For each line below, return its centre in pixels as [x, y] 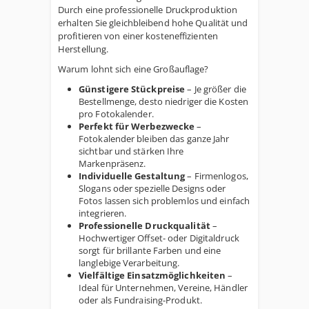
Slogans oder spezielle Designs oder [152, 188]
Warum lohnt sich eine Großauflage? [133, 69]
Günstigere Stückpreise [133, 89]
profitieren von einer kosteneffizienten [138, 36]
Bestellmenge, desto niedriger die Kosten [164, 101]
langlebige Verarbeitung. [129, 263]
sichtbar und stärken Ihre [131, 151]
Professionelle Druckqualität [146, 226]
